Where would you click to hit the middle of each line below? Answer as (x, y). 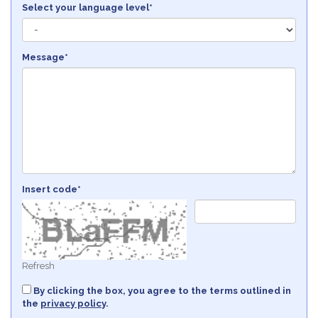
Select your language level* (87, 7)
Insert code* (51, 189)
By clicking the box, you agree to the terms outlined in (161, 291)
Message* (45, 57)
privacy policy (73, 304)
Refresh (38, 266)
